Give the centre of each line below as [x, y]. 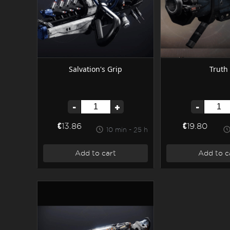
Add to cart [95, 153]
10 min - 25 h [127, 130]
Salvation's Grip [95, 69]
